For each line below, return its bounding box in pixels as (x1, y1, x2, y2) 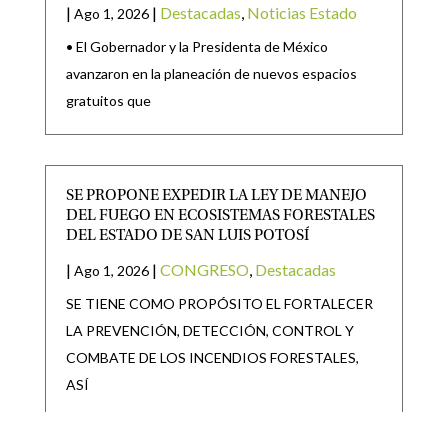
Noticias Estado (246, 3, 357, 23)
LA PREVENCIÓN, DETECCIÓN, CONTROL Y (65, 322, 354, 340)
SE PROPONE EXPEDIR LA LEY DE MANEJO (65, 188, 367, 205)
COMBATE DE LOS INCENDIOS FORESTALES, (65, 349, 359, 367)
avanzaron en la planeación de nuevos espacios (65, 65, 357, 83)
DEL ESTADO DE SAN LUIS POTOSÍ (65, 228, 309, 245)
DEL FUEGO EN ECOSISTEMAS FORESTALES (65, 208, 375, 225)
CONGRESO (159, 260, 249, 280)
